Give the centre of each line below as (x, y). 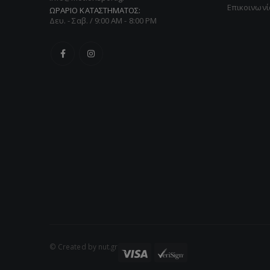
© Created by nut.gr (84, 247)
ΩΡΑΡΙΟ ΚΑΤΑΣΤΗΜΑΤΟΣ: (95, 10)
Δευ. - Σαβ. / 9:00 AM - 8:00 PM (103, 20)
